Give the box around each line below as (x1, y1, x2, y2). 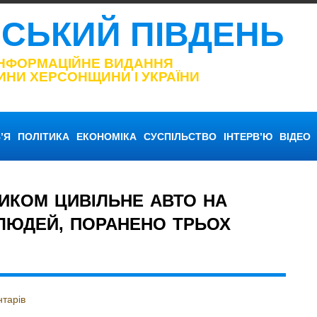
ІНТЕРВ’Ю (223, 130, 272, 142)
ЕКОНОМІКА (76, 130, 137, 142)
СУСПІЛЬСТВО (143, 130, 217, 142)
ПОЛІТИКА (17, 130, 69, 142)
